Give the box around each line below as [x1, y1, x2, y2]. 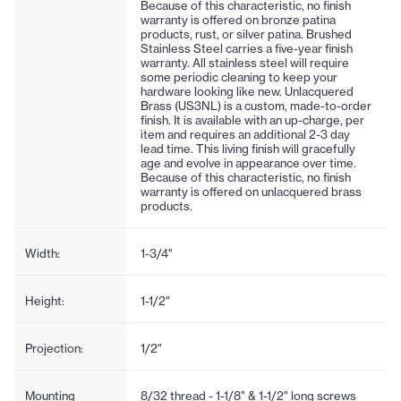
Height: [25, 293, 64, 308]
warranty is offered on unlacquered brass [140, 183, 362, 199]
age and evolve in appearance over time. [140, 155, 356, 170]
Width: [25, 245, 60, 260]
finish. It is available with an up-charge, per [140, 112, 364, 127]
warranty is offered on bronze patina [140, 12, 336, 27]
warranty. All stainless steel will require [140, 55, 349, 70]
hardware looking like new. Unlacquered [140, 83, 354, 98]
